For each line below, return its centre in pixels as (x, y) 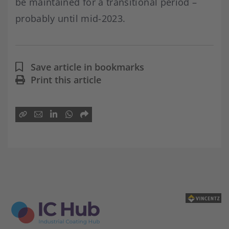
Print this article (66, 79)
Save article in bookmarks (87, 67)
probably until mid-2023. (71, 18)
